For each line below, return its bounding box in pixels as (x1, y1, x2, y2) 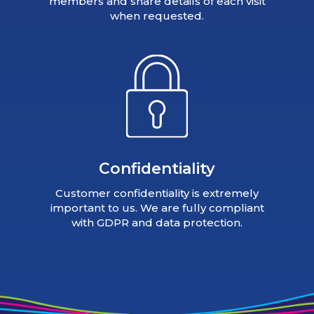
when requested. (110, 8, 204, 22)
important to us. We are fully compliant (50, 200, 264, 214)
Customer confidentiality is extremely (55, 186, 259, 200)
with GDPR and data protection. (71, 215, 243, 229)
